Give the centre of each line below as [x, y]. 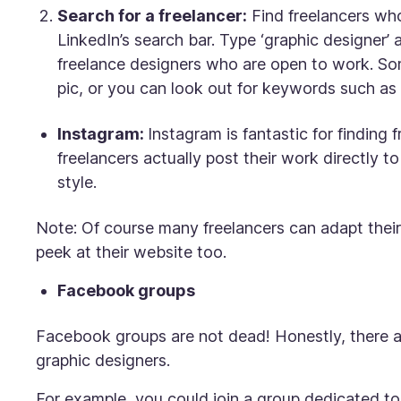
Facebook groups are [117, 336]
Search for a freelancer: [152, 16]
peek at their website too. [136, 252]
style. [81, 182]
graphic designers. [105, 360]
